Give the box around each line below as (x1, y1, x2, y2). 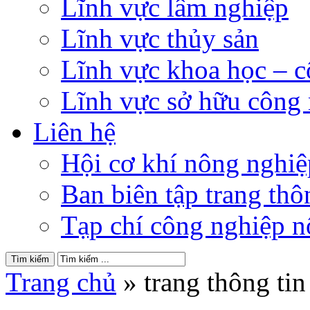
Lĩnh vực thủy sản (61, 23, 259, 53)
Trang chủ (6, 266, 116, 297)
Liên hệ (33, 116, 116, 147)
